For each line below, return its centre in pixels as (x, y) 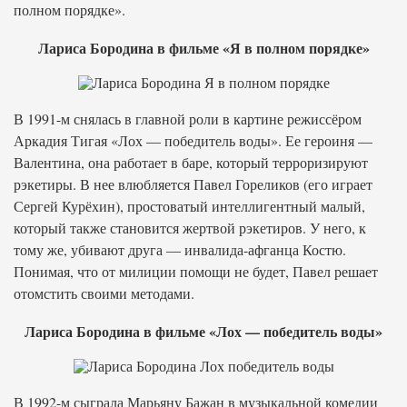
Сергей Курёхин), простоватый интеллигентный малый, (189, 206)
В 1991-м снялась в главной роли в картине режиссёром (188, 119)
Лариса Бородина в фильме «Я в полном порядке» (203, 48)
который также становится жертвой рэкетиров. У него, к (190, 228)
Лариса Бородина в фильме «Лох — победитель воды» (203, 331)
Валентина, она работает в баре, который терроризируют (191, 162)
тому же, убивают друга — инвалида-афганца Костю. (180, 249)
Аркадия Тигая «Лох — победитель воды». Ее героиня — (193, 140)
